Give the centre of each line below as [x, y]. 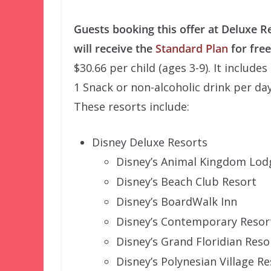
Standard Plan [192, 48]
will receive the [115, 48]
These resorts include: [132, 106]
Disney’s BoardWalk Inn [177, 201]
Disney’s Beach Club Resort [186, 181]
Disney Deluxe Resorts [150, 142]
